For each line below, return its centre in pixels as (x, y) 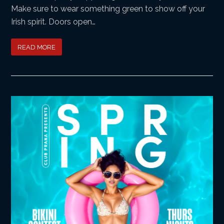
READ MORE (37, 47)
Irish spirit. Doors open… (53, 22)
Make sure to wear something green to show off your (108, 9)
